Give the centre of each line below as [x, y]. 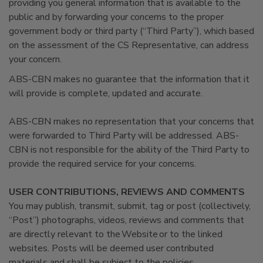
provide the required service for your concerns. [102, 164]
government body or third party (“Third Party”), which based [131, 31]
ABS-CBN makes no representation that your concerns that [131, 122]
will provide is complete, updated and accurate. [106, 93]
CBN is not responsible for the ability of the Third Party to [129, 150]
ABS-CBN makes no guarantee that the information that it [129, 79]
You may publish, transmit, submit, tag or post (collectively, [130, 206]
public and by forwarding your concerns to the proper [116, 17]
